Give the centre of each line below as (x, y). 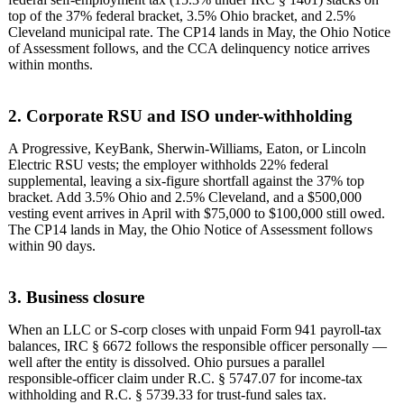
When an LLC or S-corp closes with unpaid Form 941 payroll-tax (195, 329)
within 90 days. (52, 246)
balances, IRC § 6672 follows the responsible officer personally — (197, 345)
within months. (50, 65)
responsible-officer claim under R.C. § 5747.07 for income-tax (185, 378)
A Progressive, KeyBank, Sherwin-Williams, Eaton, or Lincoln (187, 149)
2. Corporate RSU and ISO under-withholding (180, 116)
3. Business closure (76, 297)
